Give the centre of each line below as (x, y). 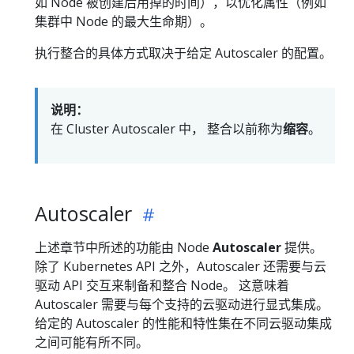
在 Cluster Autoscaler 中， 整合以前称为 (167, 129)
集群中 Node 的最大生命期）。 (124, 22)
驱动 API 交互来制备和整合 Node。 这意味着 (162, 286)
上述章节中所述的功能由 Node (124, 248)
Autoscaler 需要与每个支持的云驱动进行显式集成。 (182, 305)
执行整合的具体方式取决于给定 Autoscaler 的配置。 (183, 53)
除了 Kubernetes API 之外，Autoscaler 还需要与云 (181, 267)
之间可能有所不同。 (92, 343)
